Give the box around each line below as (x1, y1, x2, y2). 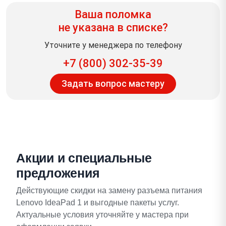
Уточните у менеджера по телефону (44, 40, 182, 50)
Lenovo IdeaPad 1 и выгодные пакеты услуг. (16, 198, 179, 207)
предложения (16, 165, 100, 180)
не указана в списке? (58, 21, 168, 34)
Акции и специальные (16, 150, 152, 165)
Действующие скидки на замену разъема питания (16, 186, 202, 195)
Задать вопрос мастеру (62, 78, 164, 89)
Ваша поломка (75, 8, 151, 21)
